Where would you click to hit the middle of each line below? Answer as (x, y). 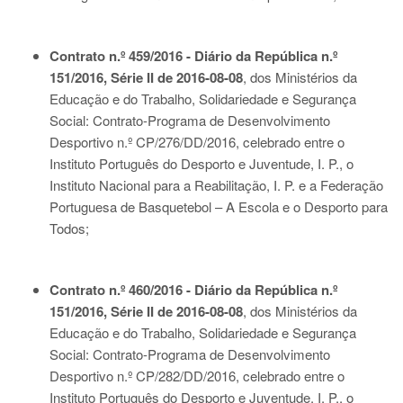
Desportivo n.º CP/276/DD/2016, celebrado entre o (197, 142)
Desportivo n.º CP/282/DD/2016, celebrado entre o (197, 376)
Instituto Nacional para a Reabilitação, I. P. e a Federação (216, 185)
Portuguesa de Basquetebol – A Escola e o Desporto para (219, 206)
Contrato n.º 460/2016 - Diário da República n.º (193, 290)
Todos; (69, 228)
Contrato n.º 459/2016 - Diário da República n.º (193, 56)
